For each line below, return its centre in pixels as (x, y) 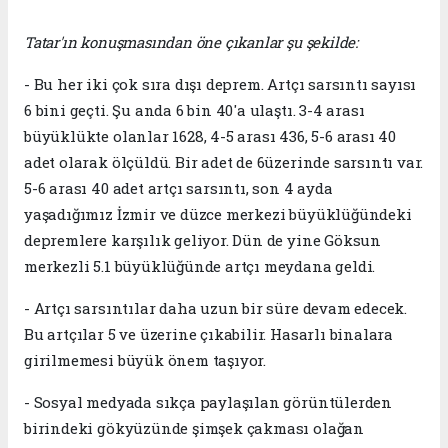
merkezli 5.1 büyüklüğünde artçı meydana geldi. (200, 266)
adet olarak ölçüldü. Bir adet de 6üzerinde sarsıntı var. (224, 162)
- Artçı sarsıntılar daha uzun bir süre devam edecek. (216, 308)
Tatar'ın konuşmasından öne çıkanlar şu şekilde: (191, 42)
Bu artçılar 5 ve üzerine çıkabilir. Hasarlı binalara (209, 334)
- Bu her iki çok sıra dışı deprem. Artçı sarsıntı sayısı (220, 84)
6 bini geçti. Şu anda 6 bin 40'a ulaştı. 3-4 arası (194, 110)
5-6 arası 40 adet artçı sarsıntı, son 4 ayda (178, 188)
